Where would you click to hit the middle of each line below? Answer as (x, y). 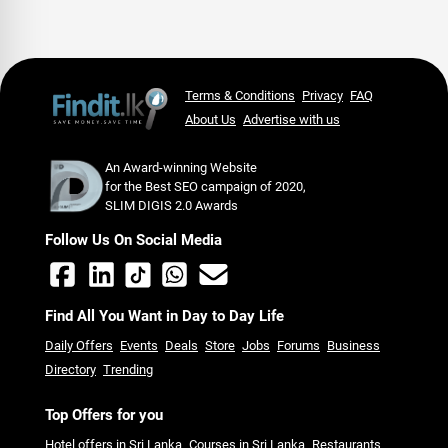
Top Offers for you (104, 415)
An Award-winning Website (181, 167)
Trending (128, 370)
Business (353, 346)
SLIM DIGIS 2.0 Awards (171, 205)
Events (139, 346)
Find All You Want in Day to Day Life (164, 316)
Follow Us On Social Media (133, 240)
